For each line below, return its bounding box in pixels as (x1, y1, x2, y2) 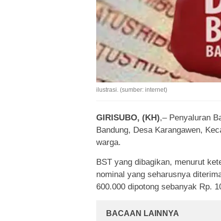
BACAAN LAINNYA (106, 209, 179, 218)
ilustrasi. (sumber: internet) (96, 86, 167, 94)
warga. (96, 138, 121, 147)
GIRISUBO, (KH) (96, 113, 160, 123)
